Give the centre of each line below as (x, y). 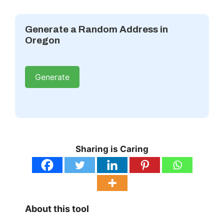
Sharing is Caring (112, 149)
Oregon (42, 40)
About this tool (57, 209)
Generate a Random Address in (96, 29)
